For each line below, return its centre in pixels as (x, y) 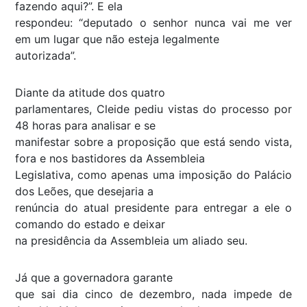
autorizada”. (46, 55)
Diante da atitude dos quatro (90, 92)
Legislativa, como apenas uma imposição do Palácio (153, 174)
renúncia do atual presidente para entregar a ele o (153, 207)
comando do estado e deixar (90, 224)
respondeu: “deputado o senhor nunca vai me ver (153, 22)
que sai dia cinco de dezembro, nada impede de (153, 294)
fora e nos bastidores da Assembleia (110, 158)
